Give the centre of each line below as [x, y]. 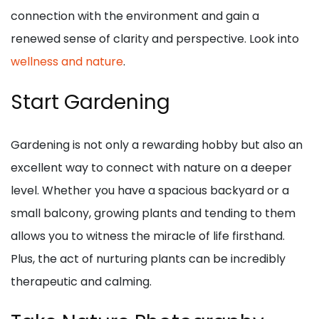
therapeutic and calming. [81, 281]
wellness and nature [67, 61]
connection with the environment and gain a [135, 16]
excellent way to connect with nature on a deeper [151, 167]
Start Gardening [90, 102]
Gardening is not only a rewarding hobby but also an [157, 145]
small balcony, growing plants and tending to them [153, 213]
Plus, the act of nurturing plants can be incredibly [148, 258]
